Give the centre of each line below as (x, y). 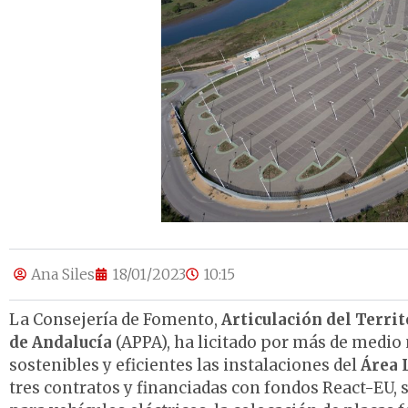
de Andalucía (61, 342)
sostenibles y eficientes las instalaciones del (185, 365)
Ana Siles (63, 275)
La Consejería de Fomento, (115, 319)
